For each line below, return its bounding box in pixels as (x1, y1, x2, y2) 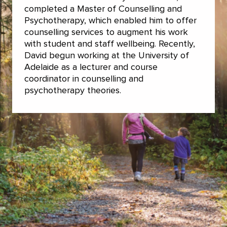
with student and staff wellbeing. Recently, (24, 40, 195, 49)
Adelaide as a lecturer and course (24, 63, 158, 72)
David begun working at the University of (24, 51, 189, 61)
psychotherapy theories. (24, 86, 121, 96)
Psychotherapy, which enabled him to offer (24, 16, 197, 26)
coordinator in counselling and (24, 74, 143, 84)
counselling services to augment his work (24, 28, 188, 37)
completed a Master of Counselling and (24, 5, 182, 14)
